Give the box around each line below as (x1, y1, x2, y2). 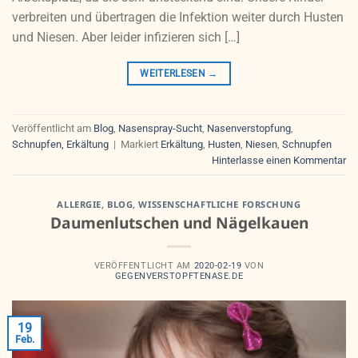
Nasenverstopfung (207, 121, 291, 134)
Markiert (121, 137, 161, 150)
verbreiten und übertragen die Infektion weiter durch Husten (12, 10, 344, 26)
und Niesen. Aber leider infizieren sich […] (12, 30, 240, 46)
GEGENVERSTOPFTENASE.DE (114, 270, 244, 281)
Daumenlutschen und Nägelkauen (50, 211, 308, 233)
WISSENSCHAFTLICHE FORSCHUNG (138, 198, 301, 211)
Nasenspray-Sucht (118, 121, 202, 134)
